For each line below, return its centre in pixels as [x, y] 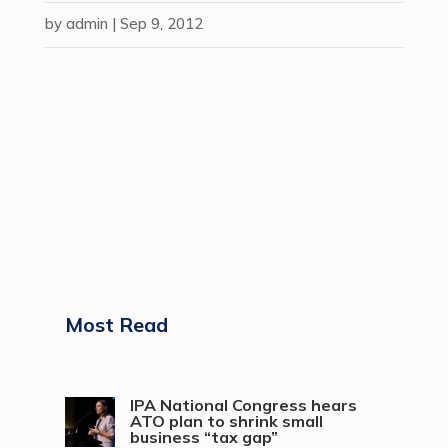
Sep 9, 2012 [161, 23]
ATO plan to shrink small [226, 421]
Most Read [116, 324]
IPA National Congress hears [243, 405]
